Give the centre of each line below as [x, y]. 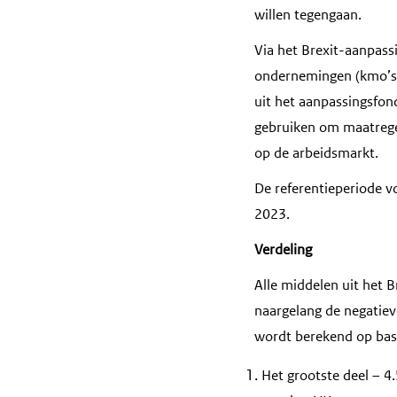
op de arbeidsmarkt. [316, 153]
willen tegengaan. [308, 15]
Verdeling [283, 250]
